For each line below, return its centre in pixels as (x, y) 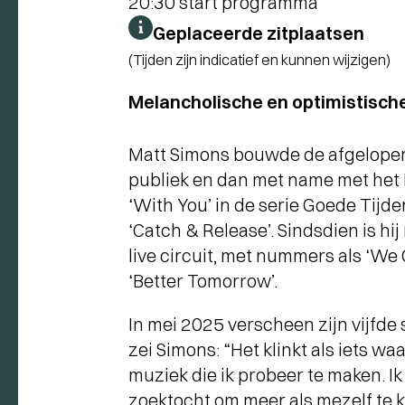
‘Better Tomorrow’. (203, 280)
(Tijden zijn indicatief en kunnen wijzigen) (259, 59)
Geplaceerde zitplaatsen (259, 33)
